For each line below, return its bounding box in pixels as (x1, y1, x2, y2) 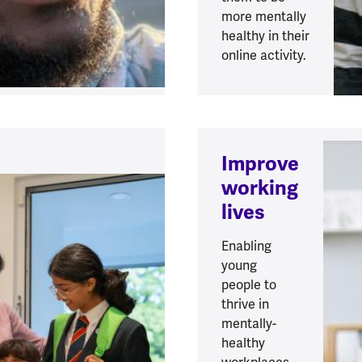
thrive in (221, 296, 269, 314)
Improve (221, 151, 299, 177)
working (221, 175, 298, 201)
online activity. (221, 47, 306, 65)
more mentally (221, 8, 306, 26)
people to (221, 276, 276, 294)
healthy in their (221, 27, 309, 45)
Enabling (221, 238, 271, 255)
